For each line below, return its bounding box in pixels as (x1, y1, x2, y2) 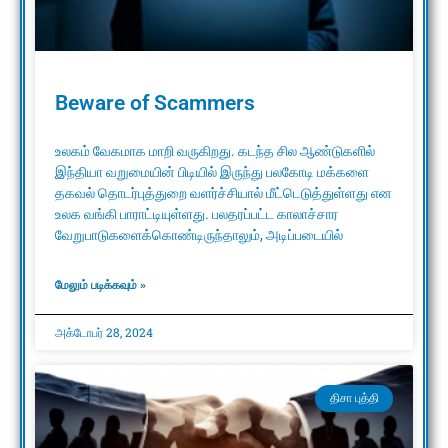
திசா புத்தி (329, 391, 379, 406)
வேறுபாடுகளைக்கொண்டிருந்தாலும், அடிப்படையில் (55, 227, 343, 244)
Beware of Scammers (55, 91, 255, 116)
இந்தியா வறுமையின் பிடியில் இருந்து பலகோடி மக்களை (55, 164, 369, 181)
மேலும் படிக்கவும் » (55, 278, 146, 293)
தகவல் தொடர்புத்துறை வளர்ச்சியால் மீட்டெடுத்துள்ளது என (55, 185, 392, 202)
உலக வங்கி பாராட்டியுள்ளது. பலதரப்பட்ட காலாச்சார (55, 206, 338, 223)
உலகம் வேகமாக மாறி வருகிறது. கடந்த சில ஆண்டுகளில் (55, 143, 375, 160)
